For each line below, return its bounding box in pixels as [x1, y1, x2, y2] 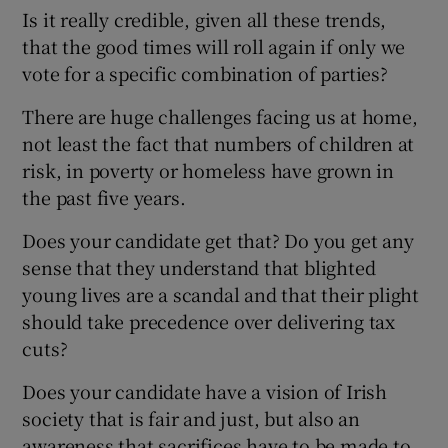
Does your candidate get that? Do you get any [22, 226, 414, 253]
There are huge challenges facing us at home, [22, 102, 418, 129]
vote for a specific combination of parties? [22, 59, 388, 86]
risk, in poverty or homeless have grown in [22, 156, 395, 183]
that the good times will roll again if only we [22, 32, 406, 59]
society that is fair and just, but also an [22, 404, 361, 431]
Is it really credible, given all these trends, [22, 5, 387, 32]
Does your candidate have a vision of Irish [22, 377, 388, 404]
